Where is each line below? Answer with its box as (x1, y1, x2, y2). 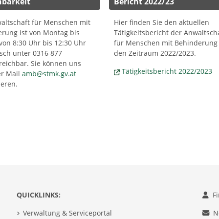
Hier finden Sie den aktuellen (113, 18, 209, 27)
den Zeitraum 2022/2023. (113, 48, 196, 58)
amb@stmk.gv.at (22, 69, 77, 79)
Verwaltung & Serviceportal (22, 208, 112, 218)
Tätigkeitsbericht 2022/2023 (121, 66, 212, 76)
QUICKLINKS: (17, 190, 61, 200)
